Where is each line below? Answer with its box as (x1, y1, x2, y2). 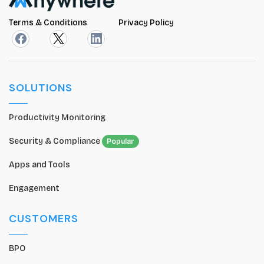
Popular (107, 137, 134, 146)
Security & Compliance (9, 136, 102, 146)
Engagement (9, 183, 60, 193)
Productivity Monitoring (9, 112, 105, 123)
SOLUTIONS (9, 80, 72, 95)
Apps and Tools (9, 159, 70, 170)
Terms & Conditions (9, 17, 89, 28)
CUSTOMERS (9, 211, 78, 226)
